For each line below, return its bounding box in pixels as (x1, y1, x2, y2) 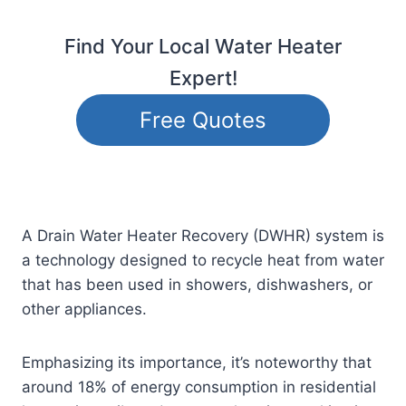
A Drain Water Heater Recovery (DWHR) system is (22, 227, 384, 246)
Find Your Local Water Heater (64, 34, 342, 59)
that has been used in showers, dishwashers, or (22, 275, 372, 295)
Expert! (169, 66, 237, 91)
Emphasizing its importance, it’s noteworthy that (22, 353, 372, 372)
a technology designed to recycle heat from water (22, 251, 384, 270)
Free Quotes (139, 106, 266, 133)
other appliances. (22, 300, 147, 319)
